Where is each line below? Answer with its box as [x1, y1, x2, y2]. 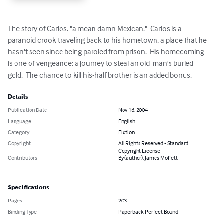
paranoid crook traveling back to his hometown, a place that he [8, 34, 208, 45]
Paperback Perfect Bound [118, 207, 178, 215]
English [118, 117, 135, 124]
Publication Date [8, 106, 47, 113]
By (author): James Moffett [118, 154, 178, 161]
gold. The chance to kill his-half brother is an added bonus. [8, 69, 192, 79]
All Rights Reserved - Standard [118, 139, 188, 147]
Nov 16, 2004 [118, 106, 148, 113]
